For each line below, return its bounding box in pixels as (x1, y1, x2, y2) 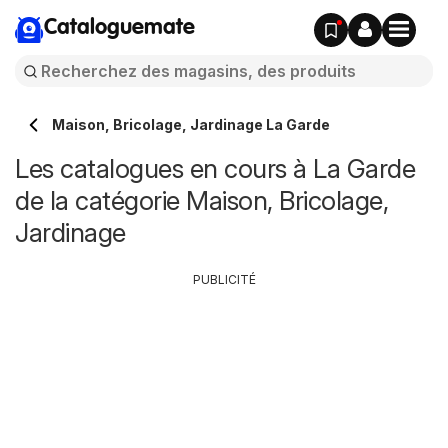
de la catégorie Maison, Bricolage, (15, 185, 388, 216)
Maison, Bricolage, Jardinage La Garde (52, 116, 330, 133)
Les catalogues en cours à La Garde (15, 153, 415, 184)
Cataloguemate (44, 17, 195, 39)
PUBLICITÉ (192, 272, 256, 287)
